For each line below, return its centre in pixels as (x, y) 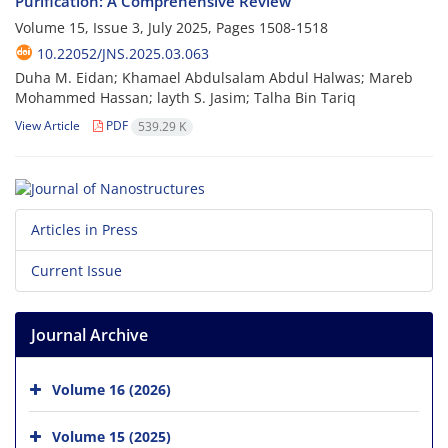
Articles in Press (84, 229)
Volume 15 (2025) (111, 436)
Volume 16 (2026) (111, 389)
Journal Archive (89, 334)
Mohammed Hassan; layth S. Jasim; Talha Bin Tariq (185, 98)
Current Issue (76, 270)
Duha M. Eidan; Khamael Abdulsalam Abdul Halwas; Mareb (214, 78)
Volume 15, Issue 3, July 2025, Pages (137, 28)
